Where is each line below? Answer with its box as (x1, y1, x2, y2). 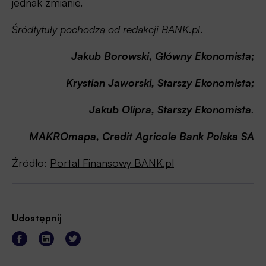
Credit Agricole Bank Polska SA (102, 129, 254, 142)
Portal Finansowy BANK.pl (50, 156, 174, 169)
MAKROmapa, (29, 129, 102, 142)
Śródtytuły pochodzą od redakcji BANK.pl (12, 22, 200, 36)
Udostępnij (12, 211, 62, 224)
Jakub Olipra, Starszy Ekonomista (89, 102, 251, 116)
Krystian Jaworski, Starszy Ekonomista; (66, 75, 254, 89)
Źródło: (12, 156, 50, 169)
